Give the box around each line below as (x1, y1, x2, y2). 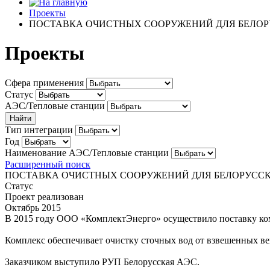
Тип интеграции (5, 124, 73, 135)
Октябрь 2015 (5, 202, 61, 213)
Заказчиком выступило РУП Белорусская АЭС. (5, 256, 199, 267)
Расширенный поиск (5, 159, 90, 169)
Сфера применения (5, 77, 84, 88)
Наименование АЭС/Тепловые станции (5, 147, 169, 158)
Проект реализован (5, 191, 84, 202)
